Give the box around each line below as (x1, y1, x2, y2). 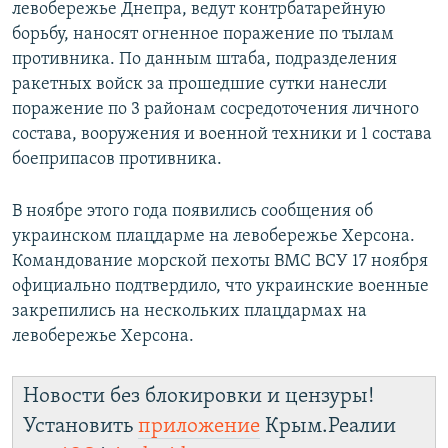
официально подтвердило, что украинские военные (12, 276, 429, 296)
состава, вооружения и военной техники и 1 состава (12, 124, 432, 144)
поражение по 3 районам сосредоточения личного (12, 99, 419, 119)
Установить (23, 415, 138, 437)
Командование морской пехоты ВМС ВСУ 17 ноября (12, 251, 428, 271)
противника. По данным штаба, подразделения (12, 49, 397, 69)
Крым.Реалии (260, 415, 396, 437)
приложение (138, 415, 260, 437)
